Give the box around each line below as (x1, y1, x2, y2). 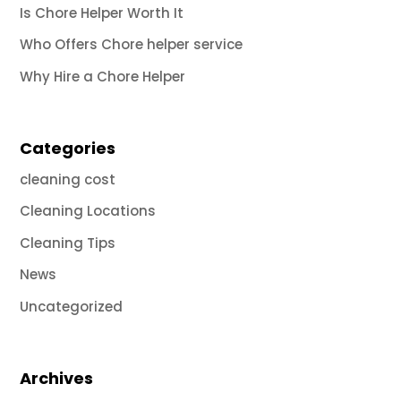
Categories (20, 136, 116, 159)
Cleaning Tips (20, 233, 116, 252)
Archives (20, 366, 94, 389)
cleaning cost (20, 169, 116, 189)
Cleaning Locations (20, 201, 157, 221)
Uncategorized (20, 296, 124, 316)
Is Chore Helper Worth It (20, 3, 184, 22)
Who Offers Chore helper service (20, 35, 243, 55)
